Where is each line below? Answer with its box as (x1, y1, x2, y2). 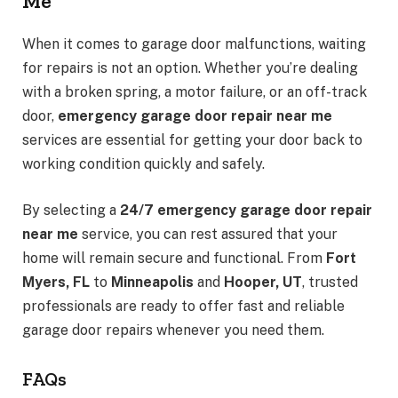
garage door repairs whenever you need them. (22, 321, 324, 338)
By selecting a (22, 201, 120, 219)
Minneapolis (111, 273, 194, 291)
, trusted (302, 273, 358, 291)
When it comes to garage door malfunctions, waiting (22, 36, 366, 53)
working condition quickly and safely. (22, 155, 265, 173)
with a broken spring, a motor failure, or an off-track (22, 84, 367, 101)
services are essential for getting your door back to (22, 131, 362, 149)
